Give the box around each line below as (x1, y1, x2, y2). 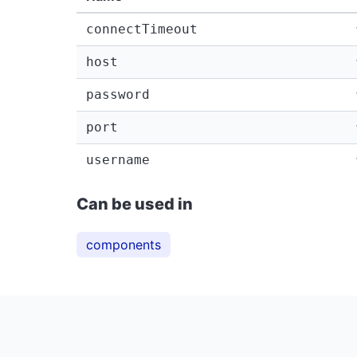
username (86, 151, 150, 167)
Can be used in (76, 194, 193, 214)
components (86, 236, 161, 253)
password (86, 86, 150, 102)
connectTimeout (86, 21, 198, 37)
